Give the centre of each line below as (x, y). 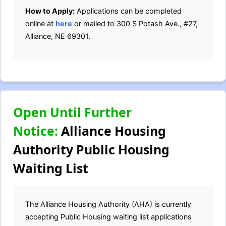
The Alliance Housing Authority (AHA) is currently (108, 204)
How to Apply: (50, 11)
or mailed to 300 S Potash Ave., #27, (135, 23)
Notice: (36, 131)
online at (40, 23)
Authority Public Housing (91, 149)
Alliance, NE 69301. (58, 36)
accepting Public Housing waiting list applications (108, 217)
